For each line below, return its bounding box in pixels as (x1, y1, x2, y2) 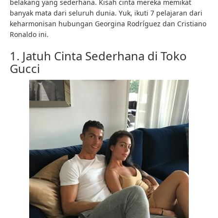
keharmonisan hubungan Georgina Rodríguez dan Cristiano (10, 19, 206, 28)
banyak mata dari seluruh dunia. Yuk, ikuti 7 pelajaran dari (10, 8, 202, 18)
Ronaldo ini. (10, 30, 49, 39)
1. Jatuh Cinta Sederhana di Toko (10, 48, 187, 64)
